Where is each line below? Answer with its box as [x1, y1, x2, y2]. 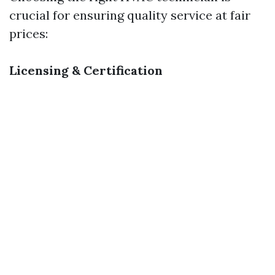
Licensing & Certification [9, 63, 163, 78]
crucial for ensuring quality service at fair [9, 7, 250, 23]
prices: [9, 26, 48, 41]
